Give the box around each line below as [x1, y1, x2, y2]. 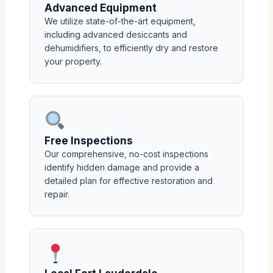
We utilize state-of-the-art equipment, [44, 16, 196, 26]
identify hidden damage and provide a [44, 161, 199, 172]
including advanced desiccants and [44, 29, 187, 40]
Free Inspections [44, 134, 133, 147]
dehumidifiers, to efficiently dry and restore [44, 43, 218, 53]
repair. [44, 188, 69, 199]
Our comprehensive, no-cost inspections [44, 148, 208, 159]
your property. [44, 56, 102, 66]
